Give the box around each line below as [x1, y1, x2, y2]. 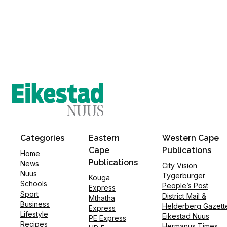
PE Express [89, 214, 126, 223]
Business [20, 200, 50, 209]
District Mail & [162, 192, 206, 201]
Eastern [89, 133, 120, 143]
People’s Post [162, 181, 208, 191]
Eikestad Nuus [162, 212, 209, 221]
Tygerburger [162, 171, 205, 180]
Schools [20, 179, 47, 188]
